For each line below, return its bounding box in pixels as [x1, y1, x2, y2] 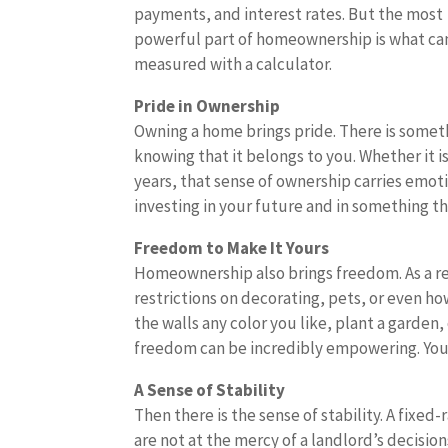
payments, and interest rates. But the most [134, 3, 444, 25]
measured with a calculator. [134, 53, 333, 75]
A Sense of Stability [134, 379, 286, 401]
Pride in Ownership [134, 95, 281, 117]
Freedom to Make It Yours [134, 237, 330, 259]
